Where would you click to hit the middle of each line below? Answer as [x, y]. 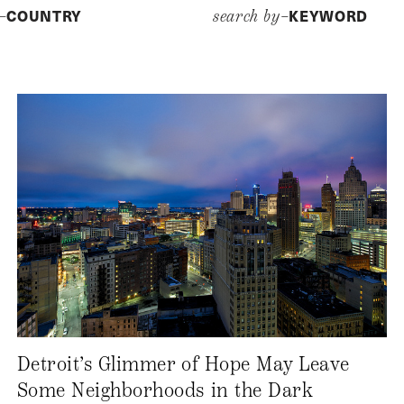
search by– [251, 16]
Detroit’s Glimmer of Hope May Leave [183, 365]
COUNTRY [44, 16]
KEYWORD [328, 16]
